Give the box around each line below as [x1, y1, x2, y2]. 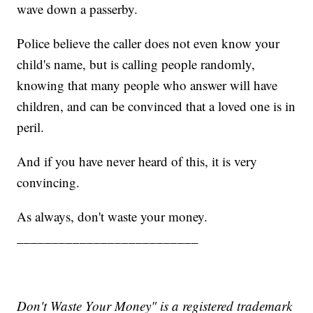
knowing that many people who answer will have [17, 75, 278, 94]
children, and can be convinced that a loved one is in [17, 96, 296, 115]
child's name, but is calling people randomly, [17, 54, 256, 73]
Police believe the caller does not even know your [17, 34, 280, 52]
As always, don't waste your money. [17, 207, 208, 225]
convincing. [17, 173, 80, 191]
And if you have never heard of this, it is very [17, 152, 258, 170]
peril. [17, 117, 45, 136]
